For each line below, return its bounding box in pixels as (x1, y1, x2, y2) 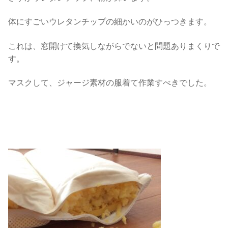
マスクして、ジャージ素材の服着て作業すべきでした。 (8, 78, 212, 88)
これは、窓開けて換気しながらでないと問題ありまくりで (8, 41, 220, 50)
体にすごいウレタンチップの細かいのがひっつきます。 (8, 17, 212, 26)
